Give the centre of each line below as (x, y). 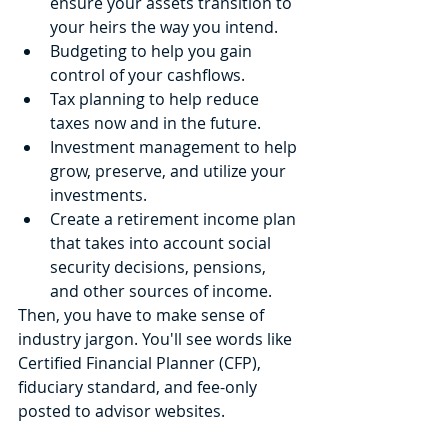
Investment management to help (175, 146)
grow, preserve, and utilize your (170, 170)
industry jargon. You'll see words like (157, 338)
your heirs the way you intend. (164, 26)
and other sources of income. (161, 290)
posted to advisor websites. (123, 410)
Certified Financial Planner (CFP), (141, 362)
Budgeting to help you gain (153, 50)
